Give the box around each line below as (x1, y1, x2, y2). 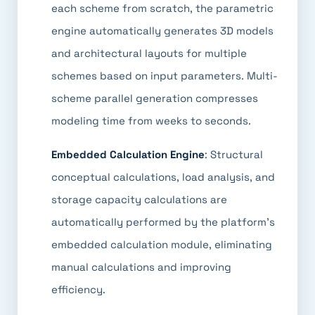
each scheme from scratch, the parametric (51, 1, 274, 15)
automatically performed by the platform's (51, 215, 275, 229)
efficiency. (51, 283, 105, 296)
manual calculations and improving (51, 260, 231, 274)
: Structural (205, 148, 263, 161)
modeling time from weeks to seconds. (51, 114, 251, 127)
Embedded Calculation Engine (51, 148, 205, 161)
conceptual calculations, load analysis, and (51, 170, 275, 184)
